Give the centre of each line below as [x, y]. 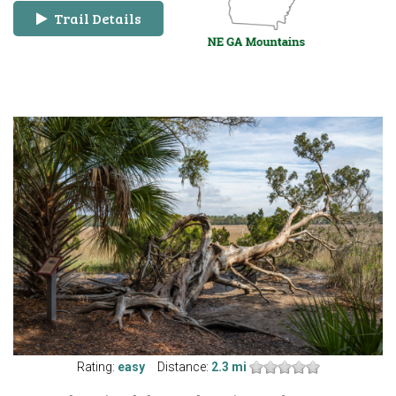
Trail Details [96, 18]
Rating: [97, 366]
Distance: [183, 366]
